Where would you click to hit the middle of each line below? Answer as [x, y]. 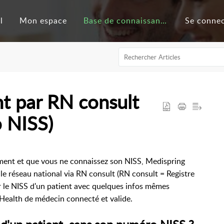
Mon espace [43, 21]
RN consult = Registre [157, 173]
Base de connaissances [164, 21]
